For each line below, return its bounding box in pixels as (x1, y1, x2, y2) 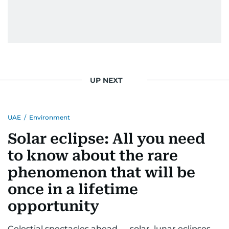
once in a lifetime (8, 181, 138, 198)
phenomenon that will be (8, 164, 195, 181)
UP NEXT (90, 75, 123, 85)
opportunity (8, 198, 99, 215)
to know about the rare (8, 147, 178, 165)
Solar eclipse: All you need (8, 130, 205, 148)
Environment (29, 113, 70, 122)
